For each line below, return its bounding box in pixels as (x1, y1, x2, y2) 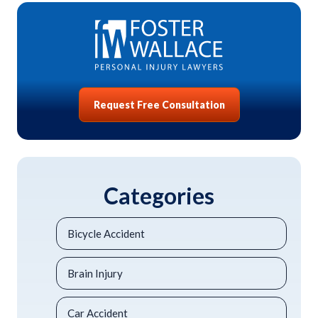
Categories (104, 182, 214, 210)
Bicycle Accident (67, 227, 145, 241)
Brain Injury (67, 267, 123, 280)
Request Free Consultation (93, 99, 225, 111)
